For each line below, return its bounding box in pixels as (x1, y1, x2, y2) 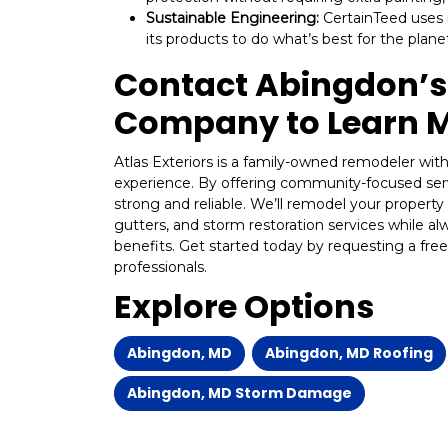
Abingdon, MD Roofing (265, 343, 433, 364)
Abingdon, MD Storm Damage (127, 383, 352, 404)
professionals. (114, 258, 207, 277)
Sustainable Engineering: (146, 9, 319, 28)
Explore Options (114, 284, 374, 330)
